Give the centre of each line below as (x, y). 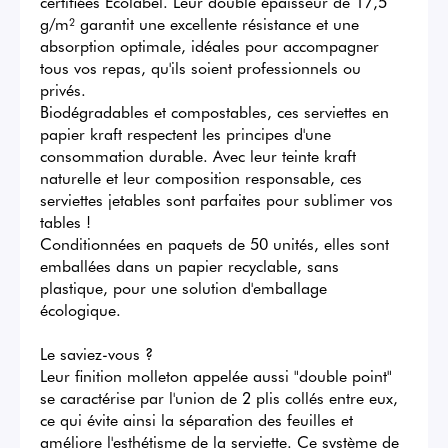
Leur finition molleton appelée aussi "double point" (216, 375)
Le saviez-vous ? (96, 353)
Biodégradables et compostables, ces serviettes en (214, 111)
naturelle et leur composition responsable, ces (201, 177)
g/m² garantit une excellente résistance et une (199, 23)
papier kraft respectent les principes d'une (185, 133)
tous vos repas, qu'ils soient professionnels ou (200, 67)
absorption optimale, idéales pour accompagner (209, 45)
